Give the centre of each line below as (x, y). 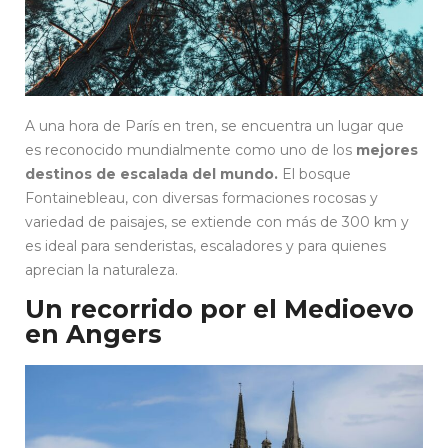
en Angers (93, 333)
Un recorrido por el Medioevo (219, 308)
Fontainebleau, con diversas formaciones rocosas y (201, 197)
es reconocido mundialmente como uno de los (190, 149)
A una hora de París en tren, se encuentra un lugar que (214, 125)
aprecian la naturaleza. (101, 269)
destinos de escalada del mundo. (151, 173)
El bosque (314, 173)
